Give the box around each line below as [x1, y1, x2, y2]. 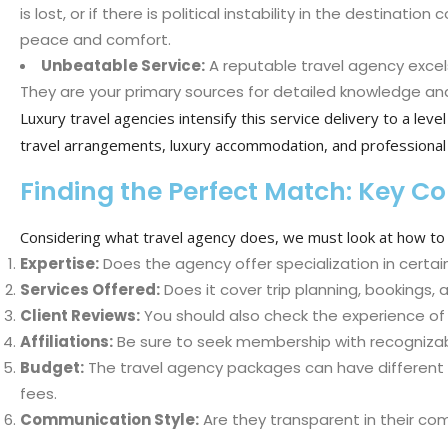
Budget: [20, 356, 84, 378]
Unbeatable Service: [41, 54, 205, 76]
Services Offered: [20, 278, 160, 300]
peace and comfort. [20, 28, 171, 50]
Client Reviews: [20, 304, 140, 326]
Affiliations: [20, 330, 113, 352]
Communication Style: [20, 408, 199, 430]
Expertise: [20, 252, 99, 274]
